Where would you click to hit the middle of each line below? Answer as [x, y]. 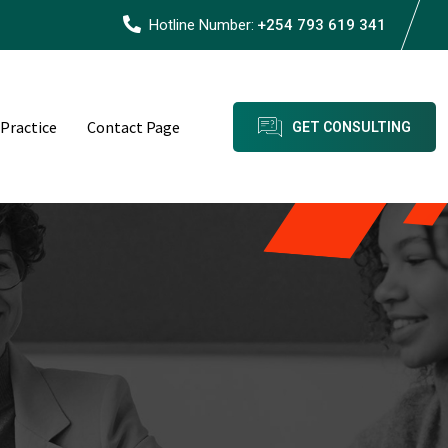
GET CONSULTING [351, 126]
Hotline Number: [201, 25]
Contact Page [133, 126]
